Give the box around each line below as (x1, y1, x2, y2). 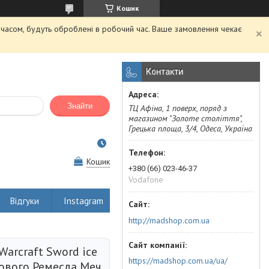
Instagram (64, 195, 103, 207)
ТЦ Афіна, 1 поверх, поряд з (128, 103, 227, 113)
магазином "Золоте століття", (128, 113, 242, 124)
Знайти (67, 101, 92, 111)
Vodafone (128, 174, 163, 185)
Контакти (146, 67, 183, 76)
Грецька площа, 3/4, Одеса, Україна (128, 123, 252, 134)
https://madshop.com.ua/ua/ (128, 255, 228, 266)
